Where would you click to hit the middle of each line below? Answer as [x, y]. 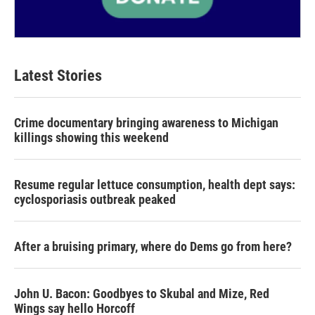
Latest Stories [58, 76]
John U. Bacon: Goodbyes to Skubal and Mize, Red [142, 294]
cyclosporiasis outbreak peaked [95, 200]
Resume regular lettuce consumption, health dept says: [155, 185]
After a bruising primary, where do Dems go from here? [153, 247]
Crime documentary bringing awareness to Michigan [146, 123]
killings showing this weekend [91, 138]
